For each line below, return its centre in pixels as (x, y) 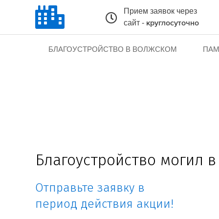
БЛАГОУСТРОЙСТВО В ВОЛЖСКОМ (112, 49)
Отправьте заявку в (90, 187)
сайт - (135, 22)
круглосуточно (172, 23)
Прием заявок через (160, 11)
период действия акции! (104, 204)
